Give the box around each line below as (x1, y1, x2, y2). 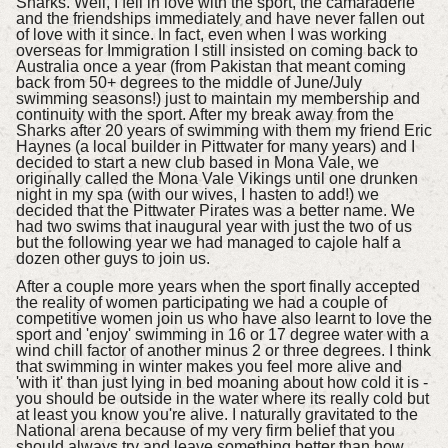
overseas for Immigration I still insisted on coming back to (15, 41, 418, 59)
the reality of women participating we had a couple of (15, 294, 387, 312)
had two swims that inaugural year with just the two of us (15, 217, 412, 235)
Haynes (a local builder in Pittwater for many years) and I (15, 137, 415, 155)
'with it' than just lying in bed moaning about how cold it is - (15, 374, 428, 392)
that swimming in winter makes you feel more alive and (15, 358, 402, 376)
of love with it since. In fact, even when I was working (15, 25, 387, 43)
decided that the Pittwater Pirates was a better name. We (15, 201, 415, 219)
